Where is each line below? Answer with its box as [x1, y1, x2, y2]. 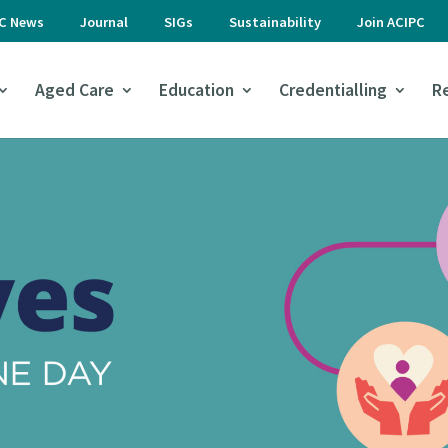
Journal [79, 13, 128, 31]
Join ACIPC [356, 13, 425, 31]
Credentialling [279, 79, 387, 101]
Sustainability [228, 13, 321, 31]
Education [159, 79, 234, 101]
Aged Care [35, 79, 114, 101]
